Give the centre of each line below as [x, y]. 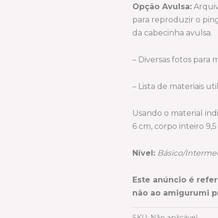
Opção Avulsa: [162, 6]
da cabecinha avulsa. [172, 33]
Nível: [144, 153]
